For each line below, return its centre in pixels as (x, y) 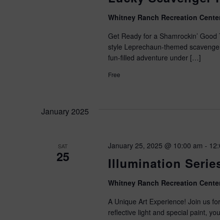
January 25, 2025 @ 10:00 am (155, 145)
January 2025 (65, 111)
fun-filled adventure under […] (154, 57)
